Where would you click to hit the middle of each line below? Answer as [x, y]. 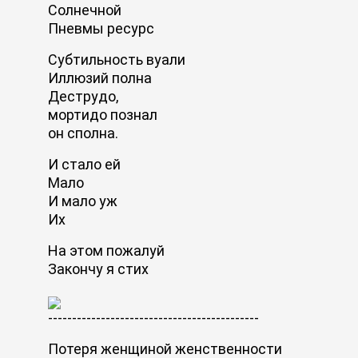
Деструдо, [83, 96]
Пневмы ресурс [101, 28]
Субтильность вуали [117, 59]
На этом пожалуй [106, 250]
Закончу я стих [98, 268]
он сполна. [83, 133]
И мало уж [83, 201]
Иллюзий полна [100, 78]
